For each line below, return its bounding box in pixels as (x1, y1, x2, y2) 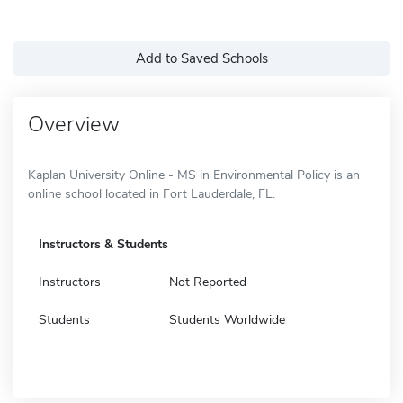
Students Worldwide (169, 310, 285, 328)
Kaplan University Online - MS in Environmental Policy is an (28, 166, 360, 184)
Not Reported (169, 273, 246, 291)
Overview (28, 109, 120, 139)
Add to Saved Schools (135, 49, 268, 67)
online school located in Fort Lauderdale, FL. (28, 184, 275, 202)
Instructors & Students (39, 235, 168, 253)
